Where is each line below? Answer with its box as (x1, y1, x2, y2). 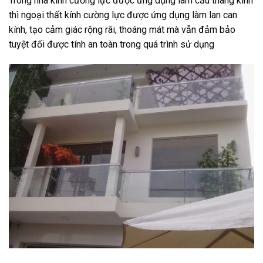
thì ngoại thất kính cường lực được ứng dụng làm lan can (9, 9, 237, 21)
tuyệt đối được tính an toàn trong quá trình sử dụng (9, 39, 214, 50)
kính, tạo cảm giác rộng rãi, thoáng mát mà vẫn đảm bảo (9, 24, 235, 36)
